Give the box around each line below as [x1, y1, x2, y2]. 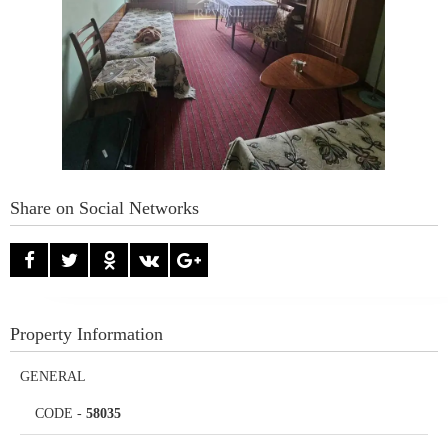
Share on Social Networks [10, 197, 199, 218]
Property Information [10, 323, 163, 344]
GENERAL [20, 368, 86, 384]
